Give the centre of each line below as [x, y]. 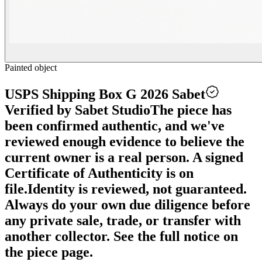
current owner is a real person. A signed [124, 157]
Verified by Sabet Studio [77, 110]
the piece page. [49, 252]
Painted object [31, 68]
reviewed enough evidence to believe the [125, 141]
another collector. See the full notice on [121, 236]
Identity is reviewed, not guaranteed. [137, 189]
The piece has [191, 110]
